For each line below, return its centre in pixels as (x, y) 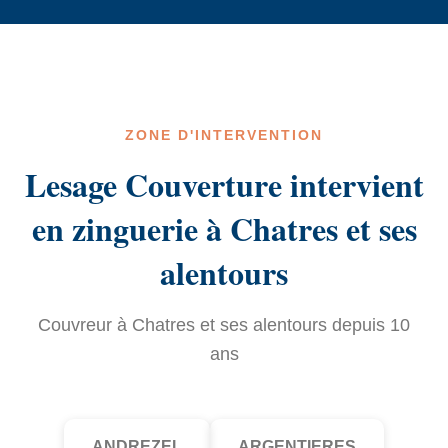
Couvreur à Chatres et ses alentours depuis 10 (224, 325)
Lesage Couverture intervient (224, 184)
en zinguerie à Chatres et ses (224, 228)
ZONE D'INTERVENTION (224, 135)
